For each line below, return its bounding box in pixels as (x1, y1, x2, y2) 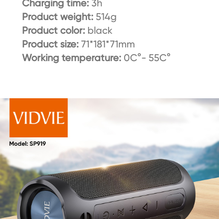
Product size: (22, 38, 81, 50)
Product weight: (22, 11, 96, 23)
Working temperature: (22, 52, 121, 64)
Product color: (22, 24, 88, 37)
